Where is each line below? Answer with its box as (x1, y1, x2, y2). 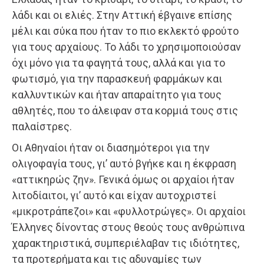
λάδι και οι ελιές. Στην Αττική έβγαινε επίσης (12, 8, 232, 21)
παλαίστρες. (12, 120, 72, 133)
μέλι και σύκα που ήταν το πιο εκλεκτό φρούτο (12, 24, 239, 37)
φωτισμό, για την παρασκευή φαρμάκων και (12, 72, 222, 85)
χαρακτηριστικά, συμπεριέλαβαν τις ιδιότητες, (12, 236, 239, 249)
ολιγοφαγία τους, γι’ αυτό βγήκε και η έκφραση (12, 157, 236, 170)
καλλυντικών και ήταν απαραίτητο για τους (12, 88, 222, 101)
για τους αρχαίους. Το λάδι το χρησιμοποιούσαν (12, 40, 241, 53)
